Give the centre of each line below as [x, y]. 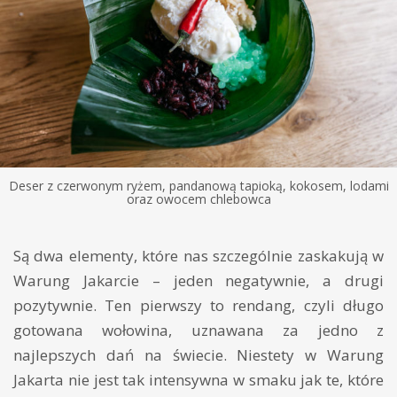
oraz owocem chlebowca [198, 199]
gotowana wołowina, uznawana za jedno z [198, 331]
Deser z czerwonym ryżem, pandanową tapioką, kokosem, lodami [198, 186]
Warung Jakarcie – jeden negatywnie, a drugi [198, 281]
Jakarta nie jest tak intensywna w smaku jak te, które [198, 380]
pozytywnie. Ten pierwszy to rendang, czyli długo [198, 306]
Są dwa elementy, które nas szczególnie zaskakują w [198, 256]
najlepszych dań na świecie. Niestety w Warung [198, 355]
